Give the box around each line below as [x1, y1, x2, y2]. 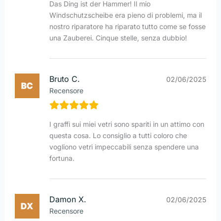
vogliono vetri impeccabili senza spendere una [49, 143, 199, 151]
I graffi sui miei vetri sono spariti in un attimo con [49, 120, 204, 129]
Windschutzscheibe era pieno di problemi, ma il [49, 11, 202, 20]
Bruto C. [49, 74, 80, 84]
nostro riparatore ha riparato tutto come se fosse [49, 22, 206, 31]
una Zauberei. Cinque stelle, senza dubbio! [49, 34, 187, 42]
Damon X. [49, 194, 86, 205]
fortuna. [49, 154, 74, 163]
